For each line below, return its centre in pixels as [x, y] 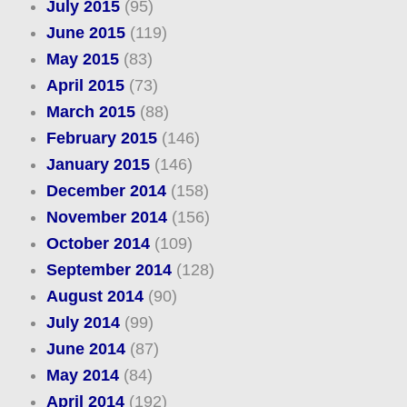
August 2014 [94, 297]
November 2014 [106, 218]
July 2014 [83, 323]
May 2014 [82, 376]
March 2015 [90, 112]
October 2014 [98, 244]
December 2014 [106, 191]
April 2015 [85, 86]
